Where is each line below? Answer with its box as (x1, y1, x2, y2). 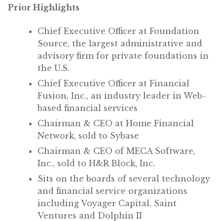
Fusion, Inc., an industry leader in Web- (37, 90, 206, 101)
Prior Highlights (8, 2, 79, 12)
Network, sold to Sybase (37, 130, 139, 141)
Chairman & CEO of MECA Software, (37, 146, 195, 156)
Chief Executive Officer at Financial (37, 78, 189, 88)
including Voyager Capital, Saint (37, 198, 177, 208)
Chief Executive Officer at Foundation (37, 26, 199, 36)
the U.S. (37, 63, 70, 73)
